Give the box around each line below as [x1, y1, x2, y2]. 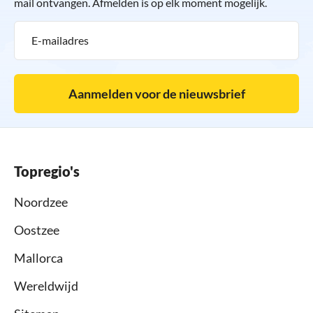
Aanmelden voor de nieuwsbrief [68, 85, 245, 101]
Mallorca [14, 249, 63, 265]
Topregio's [14, 162, 80, 180]
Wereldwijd [14, 277, 78, 293]
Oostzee [14, 221, 59, 238]
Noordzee [14, 194, 68, 210]
